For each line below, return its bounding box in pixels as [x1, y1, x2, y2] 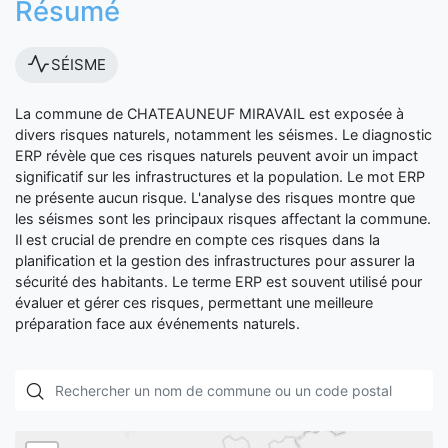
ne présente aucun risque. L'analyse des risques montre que [15, 189, 415, 206]
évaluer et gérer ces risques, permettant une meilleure [15, 294, 373, 311]
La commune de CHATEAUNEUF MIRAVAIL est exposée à [15, 105, 404, 122]
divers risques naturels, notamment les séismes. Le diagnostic [15, 126, 432, 143]
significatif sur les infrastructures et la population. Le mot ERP [15, 168, 425, 185]
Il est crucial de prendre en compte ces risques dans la [15, 231, 380, 248]
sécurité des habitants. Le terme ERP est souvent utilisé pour [15, 273, 422, 290]
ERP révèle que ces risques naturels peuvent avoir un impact [15, 147, 418, 164]
